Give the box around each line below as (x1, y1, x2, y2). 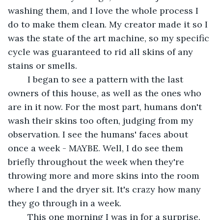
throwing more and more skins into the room (8, 169, 202, 181)
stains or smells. (8, 59, 77, 71)
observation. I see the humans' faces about (8, 128, 191, 140)
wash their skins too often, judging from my (8, 114, 196, 126)
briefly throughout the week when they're (8, 156, 187, 167)
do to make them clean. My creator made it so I (8, 18, 210, 30)
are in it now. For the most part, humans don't (8, 101, 204, 112)
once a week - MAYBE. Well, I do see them (8, 142, 186, 154)
